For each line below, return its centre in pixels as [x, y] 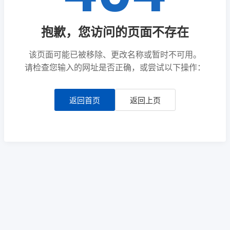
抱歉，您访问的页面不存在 [115, 31]
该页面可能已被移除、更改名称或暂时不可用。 [115, 54]
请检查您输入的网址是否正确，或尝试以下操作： [115, 67]
